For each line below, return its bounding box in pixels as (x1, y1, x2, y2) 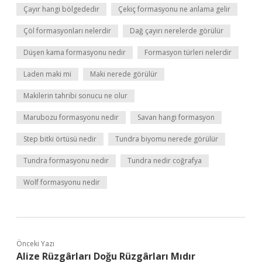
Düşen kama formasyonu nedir (23, 47, 126, 57)
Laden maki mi (23, 69, 71, 79)
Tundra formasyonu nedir (23, 156, 109, 166)
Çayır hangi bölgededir (23, 4, 99, 14)
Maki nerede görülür (90, 69, 157, 79)
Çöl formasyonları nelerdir (23, 26, 111, 36)
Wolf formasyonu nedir (23, 177, 100, 187)
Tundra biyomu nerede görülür (115, 134, 218, 144)
